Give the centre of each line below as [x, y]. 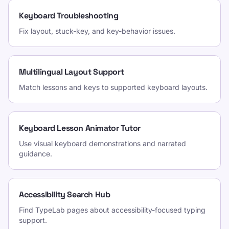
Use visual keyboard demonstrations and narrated [102, 143]
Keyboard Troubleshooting [69, 16]
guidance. [36, 154]
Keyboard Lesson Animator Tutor [80, 128]
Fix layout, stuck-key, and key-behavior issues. [97, 31]
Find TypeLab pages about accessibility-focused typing [112, 210]
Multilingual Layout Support [72, 72]
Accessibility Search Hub [65, 194]
